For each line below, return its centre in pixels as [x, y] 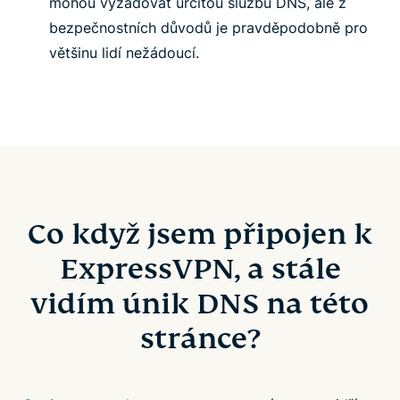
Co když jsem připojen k [200, 233]
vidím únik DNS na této [200, 303]
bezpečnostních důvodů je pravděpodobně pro [208, 27]
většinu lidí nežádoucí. [124, 52]
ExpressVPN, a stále [200, 268]
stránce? [200, 338]
